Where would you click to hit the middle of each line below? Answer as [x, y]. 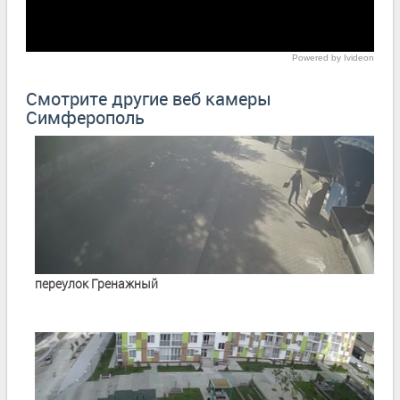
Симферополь [85, 117]
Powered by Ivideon [333, 57]
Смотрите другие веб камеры [149, 98]
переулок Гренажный [96, 283]
